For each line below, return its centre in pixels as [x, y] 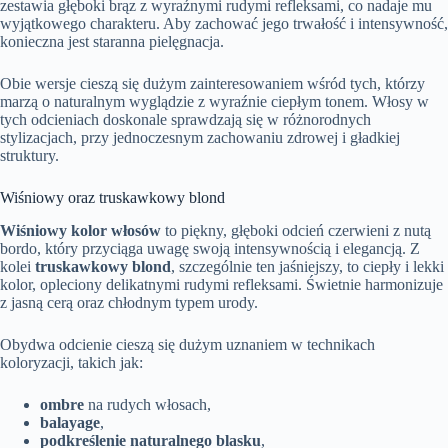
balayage [70, 422]
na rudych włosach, [147, 404]
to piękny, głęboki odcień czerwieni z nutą [296, 230]
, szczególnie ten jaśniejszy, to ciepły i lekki [307, 266]
